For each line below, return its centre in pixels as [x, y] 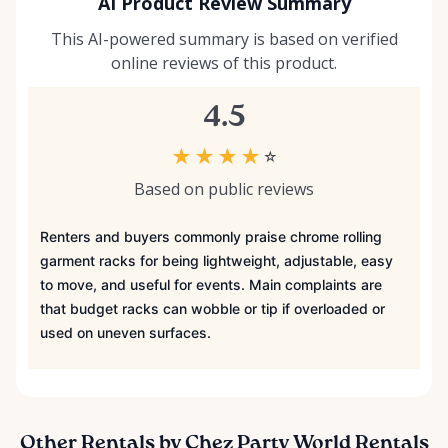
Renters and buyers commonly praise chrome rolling [211, 237]
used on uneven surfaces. [125, 333]
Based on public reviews [224, 189]
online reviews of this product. [224, 63]
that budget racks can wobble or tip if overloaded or [212, 309]
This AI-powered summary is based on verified [224, 39]
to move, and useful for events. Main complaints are [211, 285]
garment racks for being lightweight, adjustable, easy [216, 261]
